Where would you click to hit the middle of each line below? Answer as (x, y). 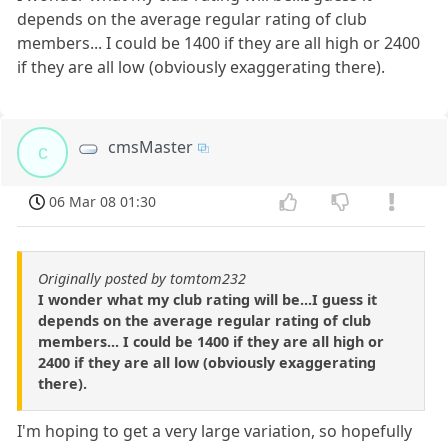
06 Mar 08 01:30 (103, 202)
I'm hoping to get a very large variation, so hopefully (215, 430)
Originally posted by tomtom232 (142, 278)
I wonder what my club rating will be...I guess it (207, 299)
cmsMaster (151, 147)
